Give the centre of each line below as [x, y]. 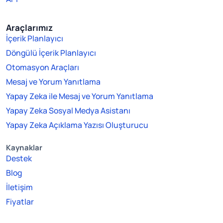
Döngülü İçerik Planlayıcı [51, 53]
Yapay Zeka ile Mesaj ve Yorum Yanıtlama [80, 96]
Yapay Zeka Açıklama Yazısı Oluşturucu [77, 125]
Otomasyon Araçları [43, 67]
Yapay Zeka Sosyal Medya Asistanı [68, 111]
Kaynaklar [24, 148]
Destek [19, 159]
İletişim [19, 187]
